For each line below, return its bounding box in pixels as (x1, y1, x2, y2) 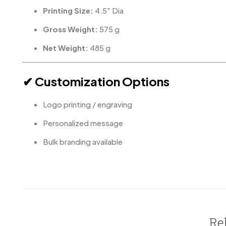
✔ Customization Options (23, 74, 169, 89)
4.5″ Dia (93, 6, 124, 15)
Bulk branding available (43, 137, 123, 146)
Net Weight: (43, 43, 88, 52)
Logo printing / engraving (43, 99, 132, 109)
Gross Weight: (43, 24, 98, 34)
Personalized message (43, 118, 123, 128)
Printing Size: (43, 6, 93, 15)
